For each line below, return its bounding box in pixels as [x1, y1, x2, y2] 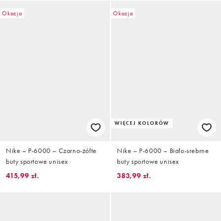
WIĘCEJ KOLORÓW [114, 119, 170, 126]
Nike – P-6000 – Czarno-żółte [6, 146, 97, 155]
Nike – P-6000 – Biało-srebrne [117, 146, 209, 155]
